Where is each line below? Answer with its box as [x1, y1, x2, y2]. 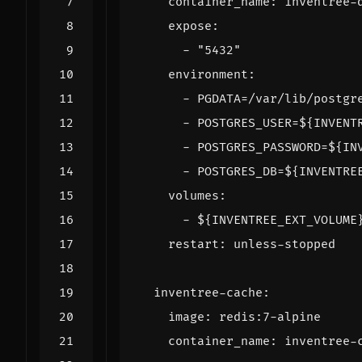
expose [168, 18, 212, 34]
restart [168, 236, 219, 252]
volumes [168, 187, 219, 204]
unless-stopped [234, 236, 335, 252]
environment [168, 66, 248, 82]
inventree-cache [154, 284, 263, 301]
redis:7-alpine [219, 309, 321, 325]
